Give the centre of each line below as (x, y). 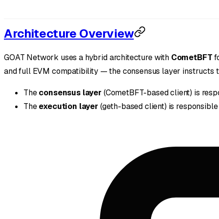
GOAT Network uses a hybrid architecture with (88, 58)
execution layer (68, 107)
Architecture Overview (69, 34)
